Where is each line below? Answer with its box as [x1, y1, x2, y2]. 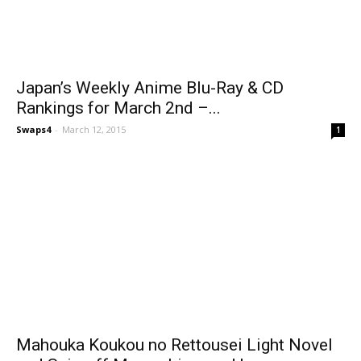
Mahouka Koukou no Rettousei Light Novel [16, 334, 333, 355]
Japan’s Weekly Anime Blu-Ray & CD [16, 78, 284, 98]
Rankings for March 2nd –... [16, 98, 221, 118]
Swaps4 [16, 123, 51, 136]
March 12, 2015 [62, 123, 126, 136]
